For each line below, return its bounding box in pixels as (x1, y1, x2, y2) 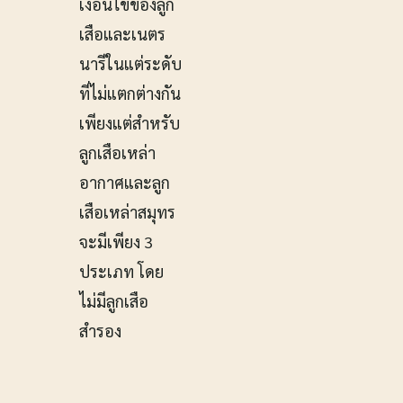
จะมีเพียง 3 (79, 231, 153, 253)
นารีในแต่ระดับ (79, 53, 182, 75)
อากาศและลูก (79, 172, 170, 193)
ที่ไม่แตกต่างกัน (79, 83, 181, 104)
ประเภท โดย (79, 261, 164, 282)
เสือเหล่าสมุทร (79, 201, 175, 223)
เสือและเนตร (79, 23, 166, 45)
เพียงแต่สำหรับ (79, 112, 180, 134)
